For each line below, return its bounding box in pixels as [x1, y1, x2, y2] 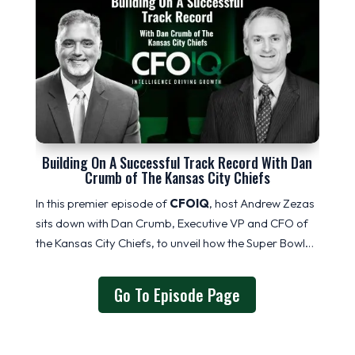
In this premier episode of [35, 196, 170, 212]
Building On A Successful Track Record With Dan [42, 152, 313, 174]
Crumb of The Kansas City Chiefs [84, 167, 270, 189]
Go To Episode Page [114, 283, 241, 307]
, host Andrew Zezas [208, 196, 315, 212]
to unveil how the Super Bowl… [154, 235, 314, 251]
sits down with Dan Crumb [35, 216, 172, 231]
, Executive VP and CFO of [171, 216, 308, 231]
